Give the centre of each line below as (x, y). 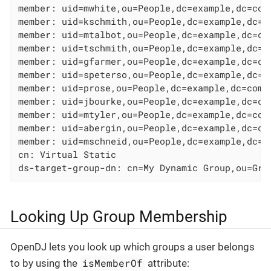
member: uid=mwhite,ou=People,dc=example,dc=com (144, 8)
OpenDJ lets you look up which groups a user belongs (132, 247)
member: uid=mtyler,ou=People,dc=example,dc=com (144, 115)
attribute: (168, 263)
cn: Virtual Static (67, 155)
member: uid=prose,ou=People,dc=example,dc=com (141, 88)
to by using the (45, 263)
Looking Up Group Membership (119, 217)
